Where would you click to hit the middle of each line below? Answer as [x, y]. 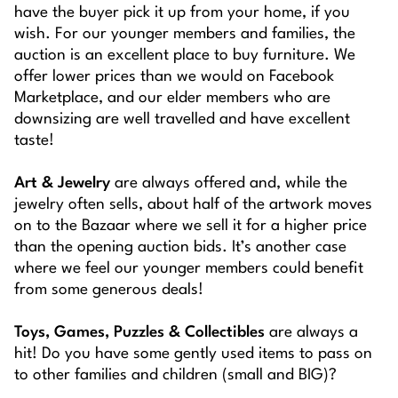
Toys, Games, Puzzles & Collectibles [139, 333]
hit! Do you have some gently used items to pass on [193, 354]
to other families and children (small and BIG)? [175, 376]
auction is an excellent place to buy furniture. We [185, 56]
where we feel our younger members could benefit [189, 269]
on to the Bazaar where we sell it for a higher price [191, 227]
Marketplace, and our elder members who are [172, 99]
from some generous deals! [109, 291]
